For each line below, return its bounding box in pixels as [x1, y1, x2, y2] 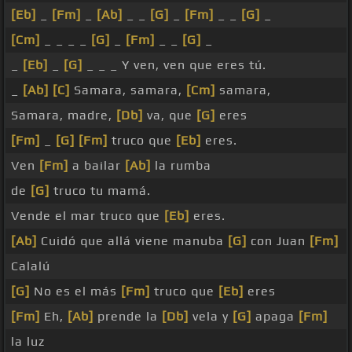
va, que [143, 108, 196, 123]
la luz [11, 334, 45, 350]
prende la [93, 309, 162, 324]
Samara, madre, [11, 108, 116, 123]
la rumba [151, 158, 211, 174]
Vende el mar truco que [11, 208, 164, 224]
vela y [189, 309, 233, 324]
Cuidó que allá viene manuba [37, 233, 228, 249]
